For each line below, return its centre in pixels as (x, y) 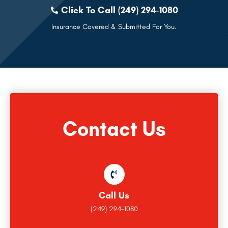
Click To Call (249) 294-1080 (120, 10)
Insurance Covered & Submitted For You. (114, 27)
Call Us (114, 196)
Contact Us (114, 129)
